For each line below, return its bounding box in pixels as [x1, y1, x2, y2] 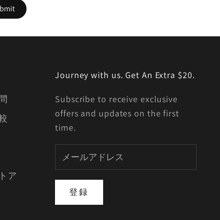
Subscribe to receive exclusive [55, 93, 178, 105]
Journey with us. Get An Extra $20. [55, 69, 195, 81]
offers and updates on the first [55, 108, 179, 119]
